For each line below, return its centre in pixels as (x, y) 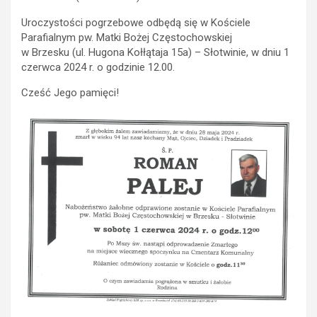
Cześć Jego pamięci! (70, 92)
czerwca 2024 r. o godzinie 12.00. (98, 67)
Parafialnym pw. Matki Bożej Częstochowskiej (127, 37)
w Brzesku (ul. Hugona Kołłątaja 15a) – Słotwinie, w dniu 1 (155, 52)
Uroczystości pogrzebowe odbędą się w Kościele (136, 22)
